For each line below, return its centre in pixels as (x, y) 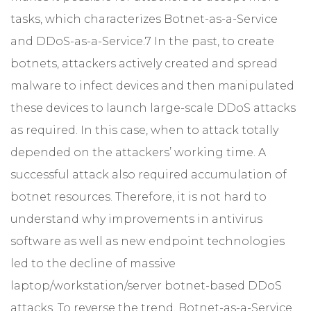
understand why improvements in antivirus (136, 219)
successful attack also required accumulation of (149, 174)
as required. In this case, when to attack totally (144, 130)
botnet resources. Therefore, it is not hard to (138, 196)
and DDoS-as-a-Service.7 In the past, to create (142, 41)
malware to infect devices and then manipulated (152, 85)
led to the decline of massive (93, 263)
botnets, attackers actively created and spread (144, 63)
